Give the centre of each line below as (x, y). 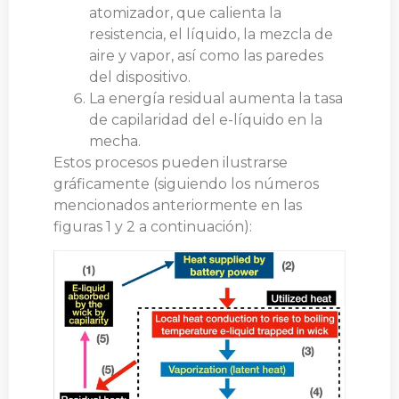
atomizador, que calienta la (185, 12)
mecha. (115, 141)
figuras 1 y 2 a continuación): (153, 226)
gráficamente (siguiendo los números (186, 183)
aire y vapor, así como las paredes (206, 55)
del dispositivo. (140, 77)
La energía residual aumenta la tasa (216, 98)
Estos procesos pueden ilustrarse (171, 162)
